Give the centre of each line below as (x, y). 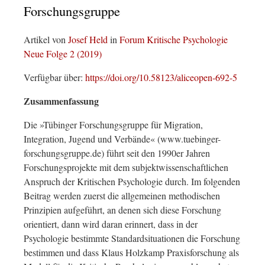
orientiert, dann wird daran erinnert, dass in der (111, 224)
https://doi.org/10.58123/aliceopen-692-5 (161, 77)
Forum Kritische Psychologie (174, 39)
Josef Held (88, 39)
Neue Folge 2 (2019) (63, 54)
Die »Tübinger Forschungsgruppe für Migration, (113, 125)
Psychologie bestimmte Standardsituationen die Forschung (132, 238)
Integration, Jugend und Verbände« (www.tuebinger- (122, 139)
